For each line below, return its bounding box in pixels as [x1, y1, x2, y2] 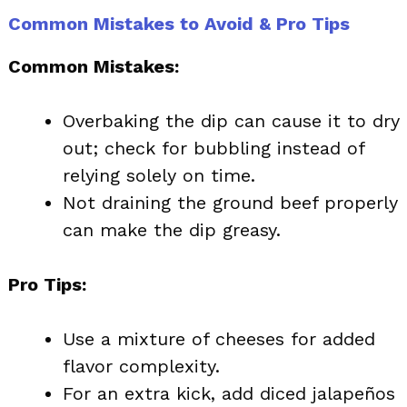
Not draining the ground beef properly [63, 191, 398, 213]
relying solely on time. [63, 164, 255, 186]
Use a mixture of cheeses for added [63, 327, 375, 350]
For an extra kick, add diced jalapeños [63, 382, 395, 404]
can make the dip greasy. [63, 218, 281, 241]
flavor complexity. [63, 354, 220, 377]
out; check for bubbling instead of [63, 136, 364, 159]
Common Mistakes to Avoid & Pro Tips [8, 12, 350, 35]
